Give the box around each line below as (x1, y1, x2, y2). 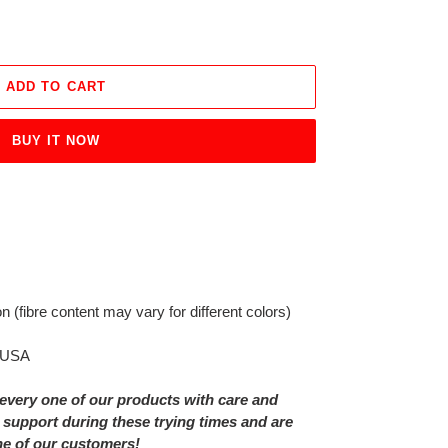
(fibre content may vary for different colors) (10, 303, 291, 321)
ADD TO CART (6, 79, 106, 95)
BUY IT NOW (11, 133, 101, 149)
